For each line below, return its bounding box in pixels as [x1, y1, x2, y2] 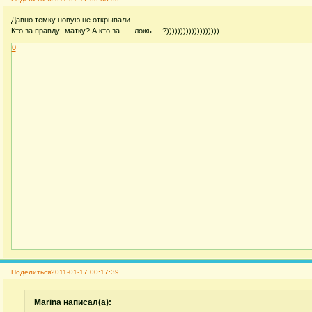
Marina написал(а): [34, 297, 112, 307]
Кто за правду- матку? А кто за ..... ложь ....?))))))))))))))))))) [10, 26, 219, 35]
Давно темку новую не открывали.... [10, 15, 139, 24]
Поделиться [10, 267, 51, 276]
